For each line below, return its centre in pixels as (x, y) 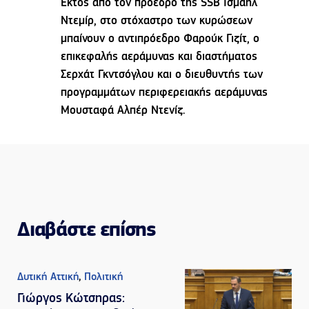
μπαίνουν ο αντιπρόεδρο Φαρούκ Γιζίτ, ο (160, 39)
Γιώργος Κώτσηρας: (71, 299)
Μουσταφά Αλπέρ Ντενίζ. (123, 111)
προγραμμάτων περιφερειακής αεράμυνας (165, 93)
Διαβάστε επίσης (87, 231)
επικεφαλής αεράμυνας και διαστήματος (159, 57)
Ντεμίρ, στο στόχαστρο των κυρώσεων (157, 21)
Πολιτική (103, 278)
